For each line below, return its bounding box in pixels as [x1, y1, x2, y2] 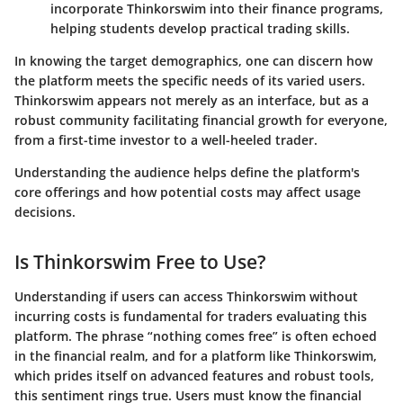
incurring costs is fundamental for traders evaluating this [14, 307, 367, 325]
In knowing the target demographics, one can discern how [14, 52, 372, 70]
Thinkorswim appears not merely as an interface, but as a [14, 92, 369, 110]
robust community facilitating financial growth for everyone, [14, 112, 388, 130]
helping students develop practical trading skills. [50, 20, 350, 38]
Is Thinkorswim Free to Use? [14, 249, 266, 275]
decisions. [14, 203, 76, 221]
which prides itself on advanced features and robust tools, [14, 366, 374, 384]
